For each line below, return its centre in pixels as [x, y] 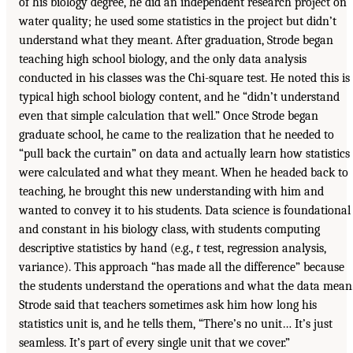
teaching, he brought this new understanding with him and [171, 192]
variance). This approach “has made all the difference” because [182, 268]
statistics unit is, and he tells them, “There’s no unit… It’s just [176, 324]
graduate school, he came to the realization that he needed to [176, 135]
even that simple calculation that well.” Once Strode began [169, 116]
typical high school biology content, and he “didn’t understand [179, 97]
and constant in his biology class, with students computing [169, 230]
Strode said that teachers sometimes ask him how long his [168, 305]
